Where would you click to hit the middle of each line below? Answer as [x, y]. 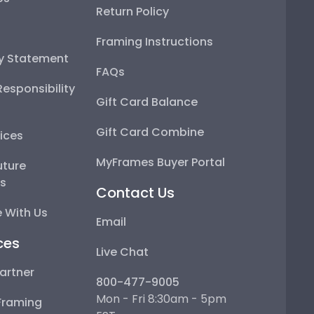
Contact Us [136, 193]
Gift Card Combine [150, 132]
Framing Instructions [155, 42]
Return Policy [133, 12]
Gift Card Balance [147, 102]
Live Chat [123, 252]
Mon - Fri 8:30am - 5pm [162, 299]
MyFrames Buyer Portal [161, 163]
